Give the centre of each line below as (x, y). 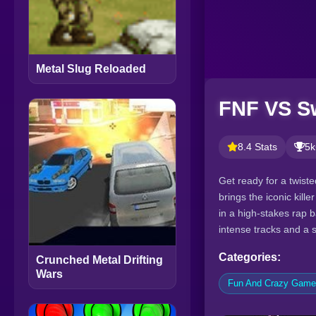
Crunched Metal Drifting (99, 260)
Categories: (250, 257)
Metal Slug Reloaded (91, 69)
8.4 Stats (257, 147)
